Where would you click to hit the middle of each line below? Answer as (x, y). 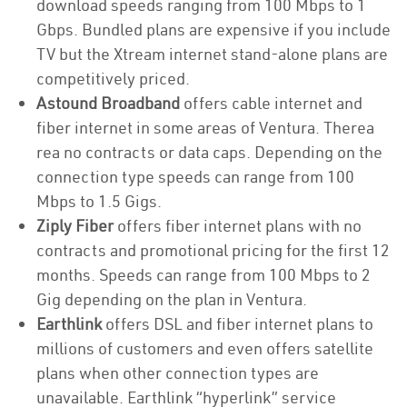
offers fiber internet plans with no (238, 226)
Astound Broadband (108, 103)
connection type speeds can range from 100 (195, 177)
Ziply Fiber (75, 226)
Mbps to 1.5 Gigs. (101, 201)
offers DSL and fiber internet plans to (238, 324)
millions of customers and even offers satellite (205, 348)
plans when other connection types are (178, 373)
